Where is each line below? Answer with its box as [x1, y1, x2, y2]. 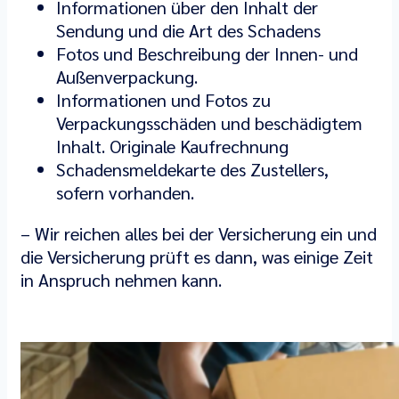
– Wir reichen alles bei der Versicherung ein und [20, 222, 377, 245]
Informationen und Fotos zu [56, 88, 271, 111]
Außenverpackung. [56, 65, 198, 88]
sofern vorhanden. [56, 181, 194, 204]
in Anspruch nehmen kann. [20, 268, 222, 291]
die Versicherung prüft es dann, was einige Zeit [20, 245, 373, 268]
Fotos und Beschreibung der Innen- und [56, 42, 358, 65]
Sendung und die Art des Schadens [56, 19, 321, 42]
